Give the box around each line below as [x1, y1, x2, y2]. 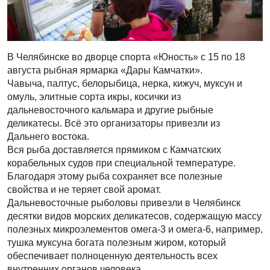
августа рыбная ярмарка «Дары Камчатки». [7, 65, 202, 76]
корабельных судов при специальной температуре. [7, 158, 236, 169]
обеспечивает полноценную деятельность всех [7, 251, 218, 262]
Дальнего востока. [7, 131, 89, 142]
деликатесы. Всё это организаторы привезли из [7, 118, 220, 129]
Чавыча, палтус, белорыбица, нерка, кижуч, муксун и [7, 78, 242, 89]
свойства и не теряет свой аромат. [7, 184, 161, 195]
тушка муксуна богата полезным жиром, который [7, 237, 226, 248]
